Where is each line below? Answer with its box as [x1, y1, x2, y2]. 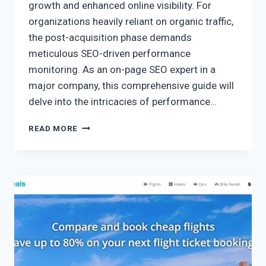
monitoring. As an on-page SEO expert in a [28, 64, 216, 76]
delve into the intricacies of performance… [28, 96, 217, 108]
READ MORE [28, 123, 78, 134]
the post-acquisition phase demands [28, 31, 192, 44]
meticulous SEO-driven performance [28, 47, 191, 60]
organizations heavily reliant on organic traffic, [28, 15, 233, 28]
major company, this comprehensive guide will [28, 80, 234, 92]
